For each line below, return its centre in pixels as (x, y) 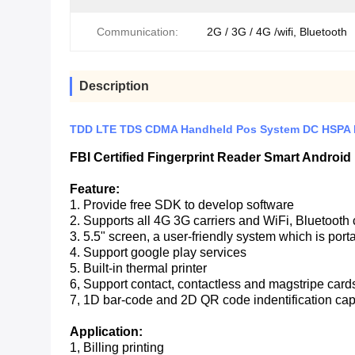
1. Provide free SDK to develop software (182, 205)
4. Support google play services (158, 252)
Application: (106, 332)
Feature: (95, 189)
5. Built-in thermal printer (138, 268)
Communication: (137, 32)
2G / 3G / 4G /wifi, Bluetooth (277, 32)
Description (114, 86)
